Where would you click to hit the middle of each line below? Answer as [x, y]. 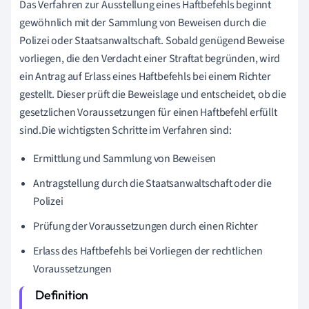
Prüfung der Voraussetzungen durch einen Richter [146, 226]
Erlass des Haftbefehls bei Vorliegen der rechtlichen [148, 251]
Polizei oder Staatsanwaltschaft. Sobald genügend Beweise [152, 40]
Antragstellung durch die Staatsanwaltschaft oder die [152, 183]
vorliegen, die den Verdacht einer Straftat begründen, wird [150, 58]
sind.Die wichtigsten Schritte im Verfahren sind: [126, 130]
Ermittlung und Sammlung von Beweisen [125, 158]
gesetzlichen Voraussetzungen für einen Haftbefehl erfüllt [148, 112]
